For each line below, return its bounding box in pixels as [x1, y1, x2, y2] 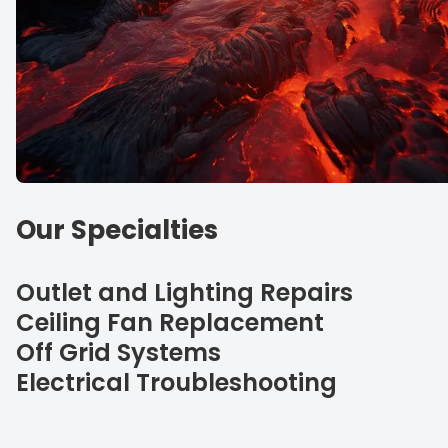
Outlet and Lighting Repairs [16, 276, 353, 309]
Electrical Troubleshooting [16, 366, 337, 399]
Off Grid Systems [16, 336, 221, 369]
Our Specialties [16, 212, 218, 248]
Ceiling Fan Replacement [16, 306, 324, 339]
